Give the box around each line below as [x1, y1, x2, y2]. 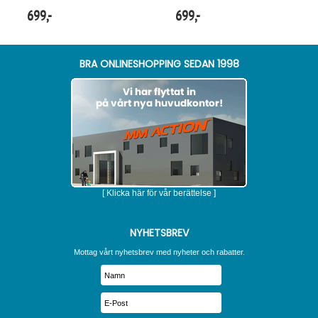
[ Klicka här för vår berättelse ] [102, 188, 216, 198]
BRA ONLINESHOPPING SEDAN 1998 [79, 57, 239, 71]
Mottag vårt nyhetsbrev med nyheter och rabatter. [73, 248, 245, 256]
